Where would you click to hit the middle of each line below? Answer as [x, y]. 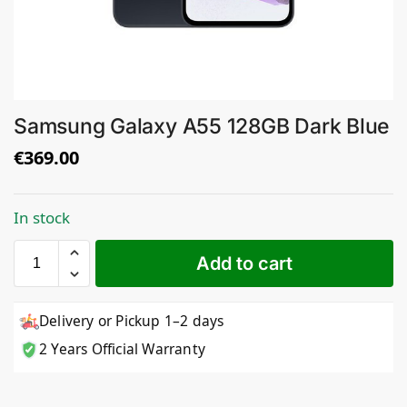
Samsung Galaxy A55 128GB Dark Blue [202, 127]
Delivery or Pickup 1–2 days [132, 321]
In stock [42, 218]
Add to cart [244, 264]
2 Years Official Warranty [122, 349]
